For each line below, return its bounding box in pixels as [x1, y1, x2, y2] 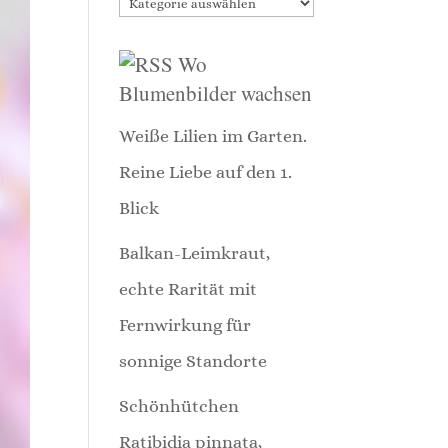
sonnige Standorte [119, 350, 268, 371]
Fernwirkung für [119, 314, 252, 335]
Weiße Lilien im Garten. [119, 125, 308, 146]
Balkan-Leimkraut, [119, 242, 271, 263]
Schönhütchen [119, 395, 240, 416]
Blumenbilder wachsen [119, 78, 313, 107]
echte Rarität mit [119, 278, 258, 299]
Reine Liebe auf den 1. [119, 161, 293, 182]
